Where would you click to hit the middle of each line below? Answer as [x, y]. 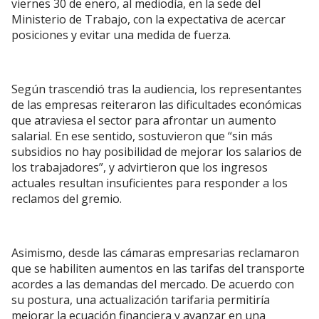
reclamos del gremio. [67, 199]
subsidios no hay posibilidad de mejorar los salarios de [157, 152]
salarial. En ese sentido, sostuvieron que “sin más [142, 136]
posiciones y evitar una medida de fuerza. [121, 35]
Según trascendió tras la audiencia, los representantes [157, 89]
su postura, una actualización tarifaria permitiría [141, 300]
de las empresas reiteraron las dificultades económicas [157, 105]
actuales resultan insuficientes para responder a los [150, 183]
